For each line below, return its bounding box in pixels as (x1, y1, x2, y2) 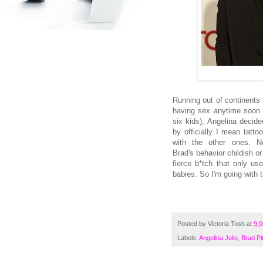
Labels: (177, 234, 199, 242)
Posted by (177, 220, 208, 227)
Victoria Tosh (208, 220, 245, 227)
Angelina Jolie (199, 234, 238, 242)
